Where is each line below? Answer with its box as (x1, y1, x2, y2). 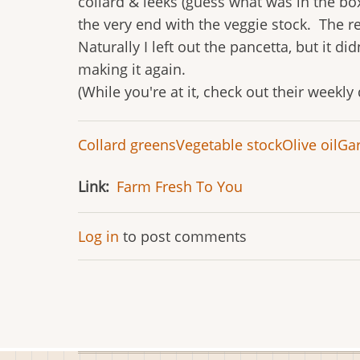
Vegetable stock (176, 134, 282, 154)
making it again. (78, 59, 186, 79)
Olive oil (282, 134, 337, 154)
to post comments (119, 226, 247, 246)
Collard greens (78, 134, 176, 154)
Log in (78, 226, 119, 246)
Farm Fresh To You (117, 176, 243, 196)
